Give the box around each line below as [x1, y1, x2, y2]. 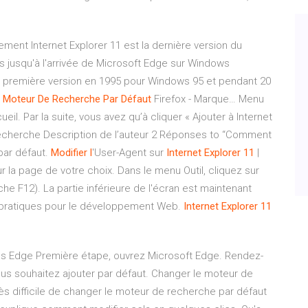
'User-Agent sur [92, 146, 166, 159]
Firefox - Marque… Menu [151, 93, 264, 105]
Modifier [51, 146, 87, 159]
